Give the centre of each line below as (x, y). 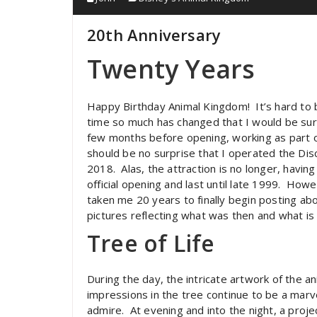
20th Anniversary (154, 35)
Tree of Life (151, 243)
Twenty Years (171, 69)
